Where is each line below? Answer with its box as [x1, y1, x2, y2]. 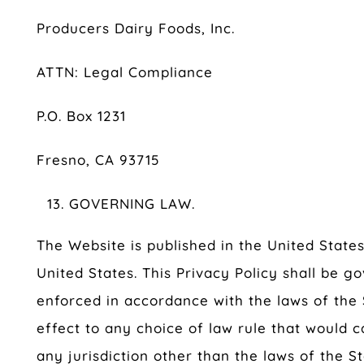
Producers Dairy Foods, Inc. [37, 19, 235, 37]
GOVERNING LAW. [69, 195, 195, 213]
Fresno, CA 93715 [37, 151, 159, 169]
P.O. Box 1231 [37, 107, 126, 125]
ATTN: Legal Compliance [37, 63, 213, 81]
